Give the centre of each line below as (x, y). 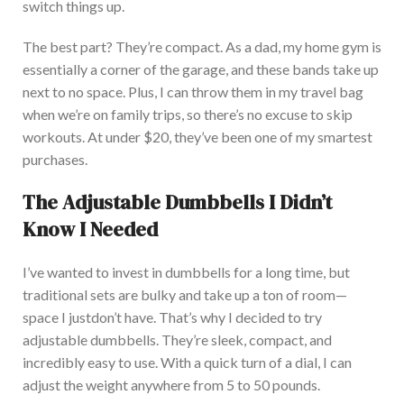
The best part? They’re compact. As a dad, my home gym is (202, 46)
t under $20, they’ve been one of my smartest (235, 136)
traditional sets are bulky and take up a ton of (162, 294)
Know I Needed (90, 229)
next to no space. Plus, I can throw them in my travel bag (193, 91)
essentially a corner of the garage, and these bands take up (201, 69)
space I (46, 317)
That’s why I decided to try (239, 317)
